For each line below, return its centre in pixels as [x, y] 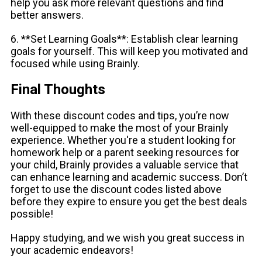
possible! [32, 213]
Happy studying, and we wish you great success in [127, 237]
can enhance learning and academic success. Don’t [129, 177]
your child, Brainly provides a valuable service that [125, 164]
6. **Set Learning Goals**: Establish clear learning [124, 39]
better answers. [47, 15]
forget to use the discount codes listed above [116, 189]
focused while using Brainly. [75, 63]
